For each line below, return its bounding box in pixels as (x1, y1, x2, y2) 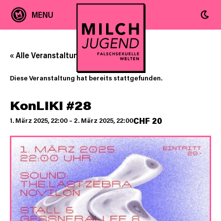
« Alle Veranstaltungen (10, 50, 92, 60)
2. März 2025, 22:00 (74, 116, 133, 125)
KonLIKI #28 (10, 98, 91, 113)
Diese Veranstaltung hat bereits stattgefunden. (10, 74, 162, 82)
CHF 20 (133, 115, 162, 126)
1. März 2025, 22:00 (10, 116, 68, 125)
